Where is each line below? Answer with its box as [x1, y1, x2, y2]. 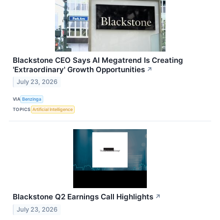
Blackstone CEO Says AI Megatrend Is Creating [13, 55, 183, 65]
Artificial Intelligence [32, 106, 73, 112]
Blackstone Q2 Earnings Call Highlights [13, 192, 153, 202]
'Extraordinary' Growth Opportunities [13, 64, 145, 74]
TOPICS [13, 106, 31, 112]
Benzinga [22, 96, 42, 102]
